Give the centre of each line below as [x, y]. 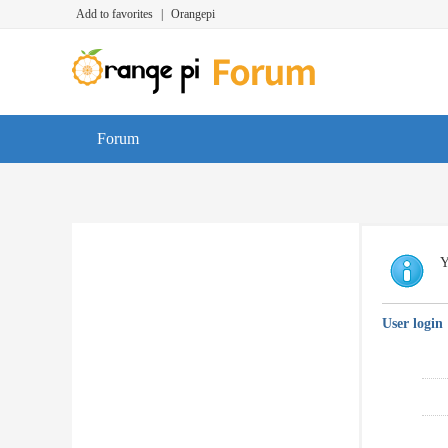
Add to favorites [114, 14]
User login [412, 323]
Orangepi [193, 14]
